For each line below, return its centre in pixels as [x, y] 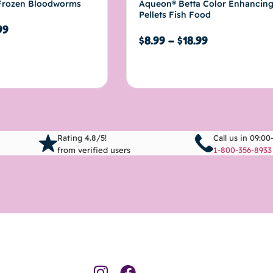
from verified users [94, 150]
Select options [171, 67]
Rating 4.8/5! [82, 137]
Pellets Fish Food [175, 14]
